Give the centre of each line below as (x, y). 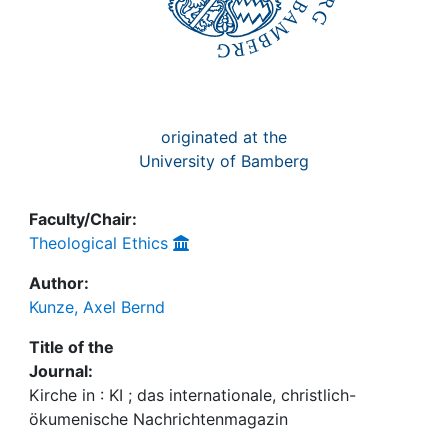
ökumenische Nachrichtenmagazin (158, 419)
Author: (59, 283)
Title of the (71, 347)
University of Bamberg (224, 161)
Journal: (61, 371)
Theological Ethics (98, 243)
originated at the (224, 137)
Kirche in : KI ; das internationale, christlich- (192, 395)
